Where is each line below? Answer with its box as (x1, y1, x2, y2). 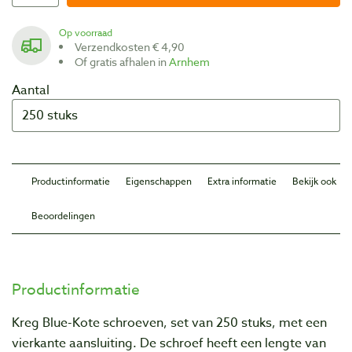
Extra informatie (207, 174, 277, 188)
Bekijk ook (292, 174, 336, 188)
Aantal (12, 80, 49, 100)
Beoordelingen (31, 208, 95, 222)
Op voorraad (67, 25, 112, 39)
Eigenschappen (126, 174, 192, 188)
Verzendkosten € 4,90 (81, 38, 185, 54)
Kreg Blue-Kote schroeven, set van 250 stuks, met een (12, 313, 327, 332)
